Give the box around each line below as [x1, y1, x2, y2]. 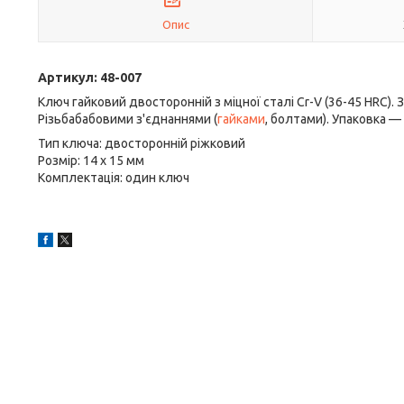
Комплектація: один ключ [38, 170, 189, 185]
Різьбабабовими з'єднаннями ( [38, 112, 217, 126]
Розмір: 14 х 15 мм [38, 153, 144, 168]
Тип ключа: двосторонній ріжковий [38, 136, 245, 151]
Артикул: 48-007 [38, 70, 142, 85]
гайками [217, 112, 265, 126]
